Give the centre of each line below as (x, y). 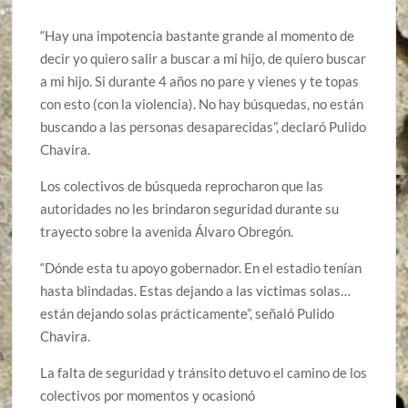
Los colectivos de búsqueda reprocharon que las (182, 186)
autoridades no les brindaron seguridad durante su (190, 209)
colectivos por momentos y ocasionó (148, 396)
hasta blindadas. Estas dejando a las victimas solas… (196, 291)
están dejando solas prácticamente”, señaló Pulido (188, 314)
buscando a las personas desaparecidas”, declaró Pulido (204, 127)
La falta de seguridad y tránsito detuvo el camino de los (204, 373)
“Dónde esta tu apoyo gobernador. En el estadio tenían (201, 268)
